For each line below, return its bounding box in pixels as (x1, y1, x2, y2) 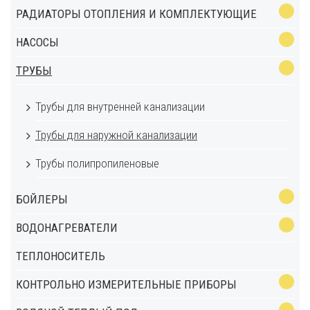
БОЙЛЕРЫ (16, 192, 68, 206)
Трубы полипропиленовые (35, 156, 159, 170)
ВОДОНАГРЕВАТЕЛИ (16, 221, 118, 235)
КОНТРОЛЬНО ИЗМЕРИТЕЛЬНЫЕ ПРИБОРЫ (16, 277, 237, 291)
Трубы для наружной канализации (35, 128, 197, 142)
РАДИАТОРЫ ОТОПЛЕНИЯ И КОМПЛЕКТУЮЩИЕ (16, 7, 257, 21)
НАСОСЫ (16, 35, 59, 49)
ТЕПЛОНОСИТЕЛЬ (16, 249, 105, 263)
